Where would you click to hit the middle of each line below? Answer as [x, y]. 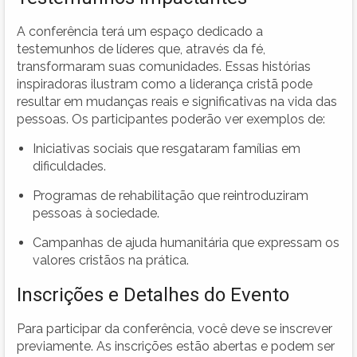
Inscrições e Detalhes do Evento [153, 294]
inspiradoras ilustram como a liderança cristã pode [165, 84]
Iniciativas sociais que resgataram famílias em [167, 148]
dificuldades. [69, 166]
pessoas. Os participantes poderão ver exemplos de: [171, 119]
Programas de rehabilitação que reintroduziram [171, 195]
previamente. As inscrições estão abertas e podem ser [176, 346]
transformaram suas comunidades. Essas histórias [164, 66]
